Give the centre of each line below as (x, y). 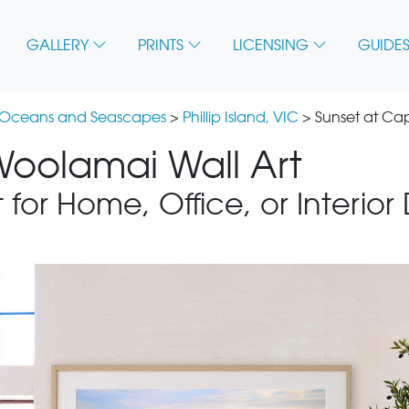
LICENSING (271, 46)
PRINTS (161, 46)
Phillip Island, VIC (241, 117)
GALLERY (58, 46)
